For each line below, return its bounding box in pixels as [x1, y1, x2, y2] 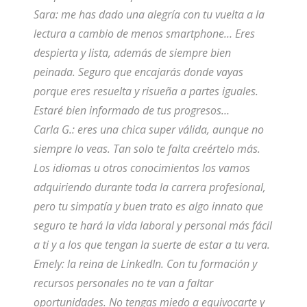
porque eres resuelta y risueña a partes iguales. [33, 84, 258, 99]
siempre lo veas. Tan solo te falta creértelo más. [33, 141, 260, 157]
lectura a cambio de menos [33, 26, 166, 42]
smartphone [165, 26, 224, 42]
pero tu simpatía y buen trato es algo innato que [33, 199, 263, 214]
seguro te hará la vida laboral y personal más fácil [33, 218, 272, 234]
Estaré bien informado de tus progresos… [33, 103, 232, 119]
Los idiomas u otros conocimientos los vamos [33, 160, 250, 176]
